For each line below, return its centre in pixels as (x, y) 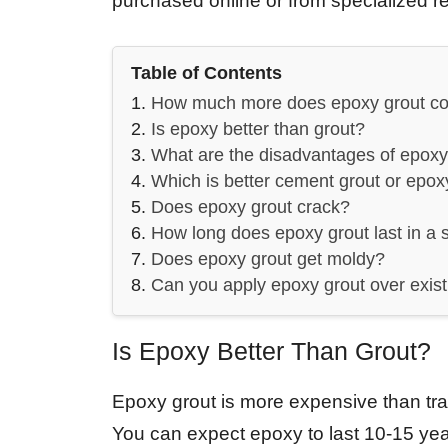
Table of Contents (206, 72)
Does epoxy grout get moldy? (268, 258)
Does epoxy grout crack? (250, 206)
